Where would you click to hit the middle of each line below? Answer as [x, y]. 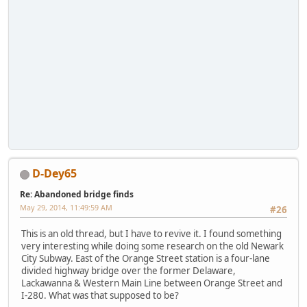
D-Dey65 [54, 174]
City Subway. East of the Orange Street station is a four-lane [146, 258]
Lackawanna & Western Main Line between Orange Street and [152, 283]
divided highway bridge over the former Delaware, [128, 270]
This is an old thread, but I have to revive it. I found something [151, 233]
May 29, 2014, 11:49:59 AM [66, 208]
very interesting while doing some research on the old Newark [152, 246]
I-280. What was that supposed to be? [100, 295]
